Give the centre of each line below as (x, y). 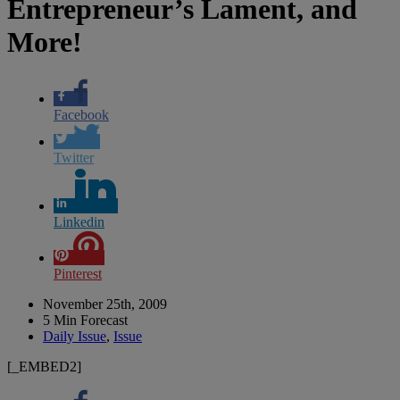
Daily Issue (75, 336)
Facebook (81, 114)
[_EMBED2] (44, 366)
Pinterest (78, 273)
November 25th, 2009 (105, 304)
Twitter (74, 157)
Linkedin (79, 221)
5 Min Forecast (85, 320)
